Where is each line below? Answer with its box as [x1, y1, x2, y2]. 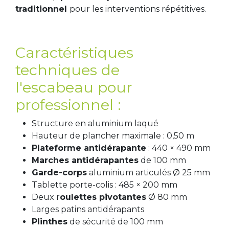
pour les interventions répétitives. [70, 4, 206, 14]
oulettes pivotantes [60, 192, 146, 202]
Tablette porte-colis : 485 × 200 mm [32, 179, 177, 190]
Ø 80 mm [146, 192, 187, 202]
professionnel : [15, 95, 121, 113]
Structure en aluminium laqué [32, 118, 158, 128]
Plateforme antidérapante [32, 143, 146, 153]
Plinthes [32, 216, 67, 226]
